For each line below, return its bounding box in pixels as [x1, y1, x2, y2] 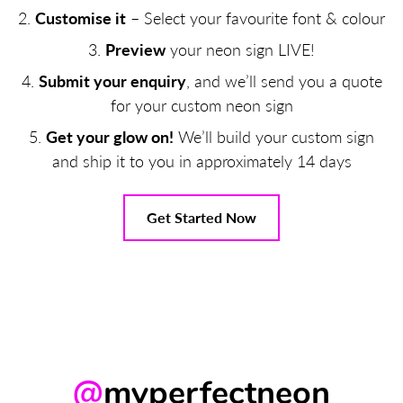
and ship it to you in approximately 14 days [51, 149, 352, 173]
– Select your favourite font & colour [126, 6, 385, 30]
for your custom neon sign [110, 94, 293, 117]
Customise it [35, 6, 126, 30]
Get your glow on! [46, 125, 174, 148]
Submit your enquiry [38, 69, 186, 93]
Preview [105, 38, 166, 61]
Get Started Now [147, 207, 256, 228]
